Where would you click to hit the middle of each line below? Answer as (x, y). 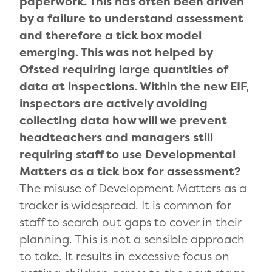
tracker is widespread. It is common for (125, 206)
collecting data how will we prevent (123, 121)
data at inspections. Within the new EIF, (134, 87)
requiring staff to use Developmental (127, 155)
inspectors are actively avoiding (114, 104)
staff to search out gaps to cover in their (130, 223)
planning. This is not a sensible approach (132, 240)
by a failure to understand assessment (131, 19)
